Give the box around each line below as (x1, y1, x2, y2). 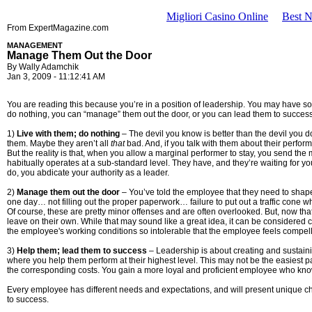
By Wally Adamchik (7, 62, 79, 72)
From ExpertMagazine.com (7, 23, 109, 33)
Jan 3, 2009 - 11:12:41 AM (7, 72, 105, 81)
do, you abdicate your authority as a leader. (7, 168, 169, 178)
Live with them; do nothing (17, 129, 120, 139)
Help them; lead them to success (17, 246, 147, 256)
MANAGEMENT (7, 41, 63, 49)
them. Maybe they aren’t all (7, 139, 111, 148)
